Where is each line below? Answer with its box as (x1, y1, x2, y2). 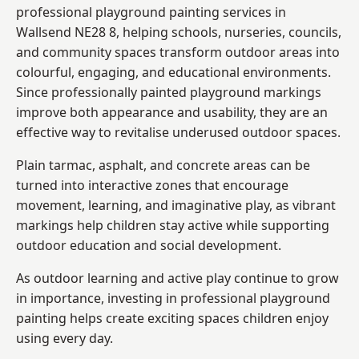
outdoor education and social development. (16, 236, 281, 254)
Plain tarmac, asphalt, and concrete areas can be (16, 155, 310, 174)
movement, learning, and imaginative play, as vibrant (16, 196, 336, 214)
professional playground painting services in (16, 2, 286, 21)
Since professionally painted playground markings (16, 83, 321, 101)
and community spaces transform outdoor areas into (16, 42, 340, 61)
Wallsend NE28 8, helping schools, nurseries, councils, (16, 22, 341, 41)
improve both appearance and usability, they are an (16, 103, 328, 121)
